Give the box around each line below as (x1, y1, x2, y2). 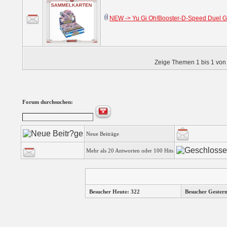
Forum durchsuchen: (22, 99, 73, 105)
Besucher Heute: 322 (89, 188, 140, 195)
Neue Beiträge (86, 131, 119, 137)
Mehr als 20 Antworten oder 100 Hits (86, 147, 173, 154)
